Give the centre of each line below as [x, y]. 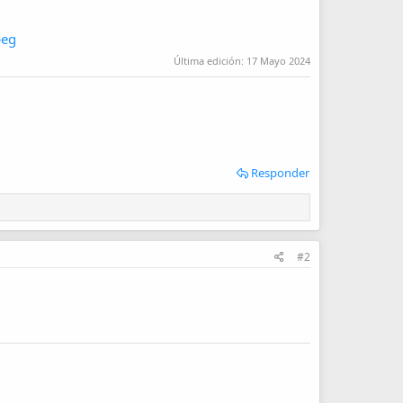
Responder [280, 172]
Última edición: [210, 60]
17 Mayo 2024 [278, 60]
